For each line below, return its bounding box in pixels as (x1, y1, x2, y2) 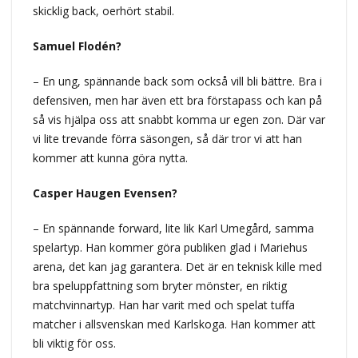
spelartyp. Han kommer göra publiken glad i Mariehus (32, 239, 308, 255)
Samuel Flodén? (32, 38, 121, 54)
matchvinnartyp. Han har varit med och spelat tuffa (32, 296, 295, 312)
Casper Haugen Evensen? (32, 185, 177, 201)
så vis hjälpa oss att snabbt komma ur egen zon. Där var (32, 111, 325, 127)
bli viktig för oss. (32, 335, 116, 351)
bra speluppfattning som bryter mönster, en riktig (32, 277, 287, 293)
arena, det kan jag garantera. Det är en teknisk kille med (32, 258, 322, 274)
